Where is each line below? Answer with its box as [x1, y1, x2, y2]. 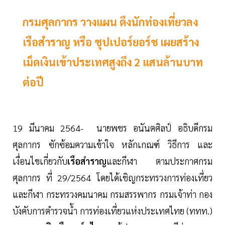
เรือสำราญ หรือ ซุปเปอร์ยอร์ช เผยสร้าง [23, 35, 199, 49]
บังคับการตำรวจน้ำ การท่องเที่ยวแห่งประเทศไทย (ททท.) [13, 205, 212, 217]
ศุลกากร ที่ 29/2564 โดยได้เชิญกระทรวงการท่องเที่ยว [13, 172, 212, 184]
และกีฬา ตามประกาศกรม [106, 155, 212, 167]
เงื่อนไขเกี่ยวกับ [13, 155, 67, 167]
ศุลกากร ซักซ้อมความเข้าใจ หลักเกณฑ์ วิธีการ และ [13, 139, 212, 151]
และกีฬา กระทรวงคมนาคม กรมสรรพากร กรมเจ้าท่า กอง [13, 188, 212, 200]
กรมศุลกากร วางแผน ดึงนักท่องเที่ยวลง [23, 15, 198, 29]
